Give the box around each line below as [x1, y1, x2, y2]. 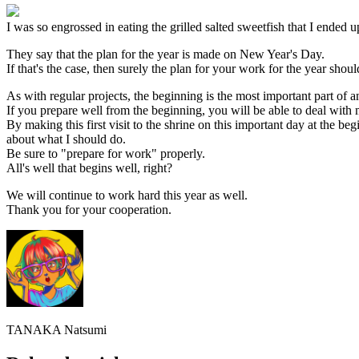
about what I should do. [6, 132, 126, 147]
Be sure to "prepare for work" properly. [6, 147, 205, 161]
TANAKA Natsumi [6, 323, 107, 337]
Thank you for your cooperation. [6, 203, 171, 217]
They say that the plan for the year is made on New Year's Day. [6, 47, 325, 62]
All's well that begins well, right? [6, 161, 172, 175]
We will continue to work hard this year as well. [6, 188, 248, 203]
